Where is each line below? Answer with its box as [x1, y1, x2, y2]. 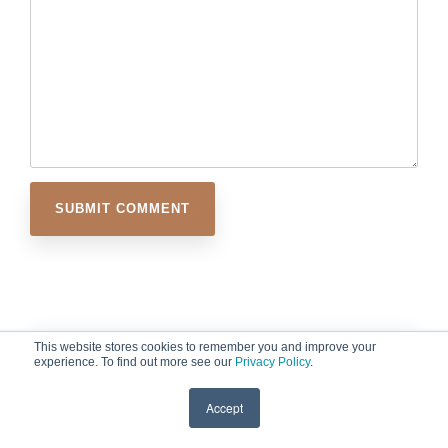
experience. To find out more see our [34, 355, 235, 369]
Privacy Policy [235, 355, 310, 369]
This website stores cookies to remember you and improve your [34, 340, 376, 354]
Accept [205, 399, 243, 416]
